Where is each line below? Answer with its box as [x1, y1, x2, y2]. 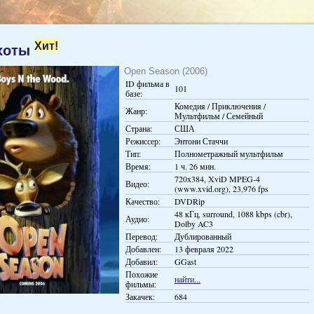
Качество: [125, 195, 160, 207]
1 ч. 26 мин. [175, 160, 216, 172]
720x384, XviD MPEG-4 [175, 172, 260, 184]
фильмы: [125, 278, 156, 289]
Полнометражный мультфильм [175, 147, 283, 159]
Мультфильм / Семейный [175, 109, 263, 121]
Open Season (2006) [124, 65, 207, 76]
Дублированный [175, 230, 231, 242]
